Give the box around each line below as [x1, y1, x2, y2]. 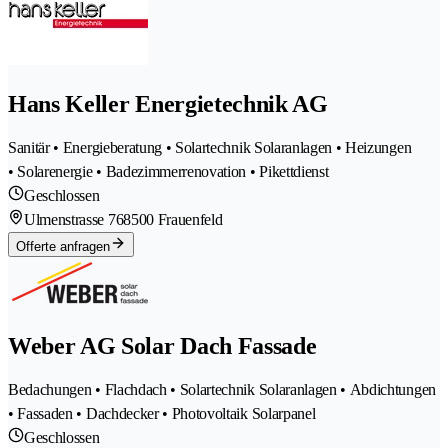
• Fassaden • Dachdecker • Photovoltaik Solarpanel [8, 404, 316, 422]
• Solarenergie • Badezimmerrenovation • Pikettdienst [8, 163, 329, 181]
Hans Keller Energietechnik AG [8, 91, 328, 118]
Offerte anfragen [16, 239, 110, 255]
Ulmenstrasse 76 [24, 211, 124, 229]
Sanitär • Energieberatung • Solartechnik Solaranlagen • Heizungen [8, 139, 412, 157]
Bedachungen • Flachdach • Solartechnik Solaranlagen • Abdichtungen [8, 380, 436, 398]
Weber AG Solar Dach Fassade [8, 333, 317, 359]
